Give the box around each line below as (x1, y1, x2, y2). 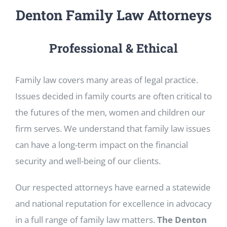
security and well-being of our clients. (15, 155, 161, 167)
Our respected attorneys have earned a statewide (15, 181, 211, 193)
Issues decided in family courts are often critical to (15, 90, 212, 102)
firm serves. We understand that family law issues (15, 122, 210, 134)
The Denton (157, 213, 207, 225)
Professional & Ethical (49, 40, 178, 56)
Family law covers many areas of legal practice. (15, 73, 198, 86)
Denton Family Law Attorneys (15, 5, 212, 24)
